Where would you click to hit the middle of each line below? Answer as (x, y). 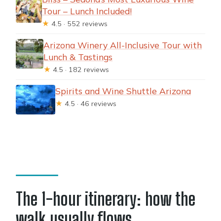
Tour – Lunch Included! (87, 11)
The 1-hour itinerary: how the (106, 199)
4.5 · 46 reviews (90, 103)
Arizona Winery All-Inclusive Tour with (123, 45)
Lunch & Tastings (78, 56)
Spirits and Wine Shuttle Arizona (123, 91)
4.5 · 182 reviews (80, 69)
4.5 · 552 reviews (79, 23)
